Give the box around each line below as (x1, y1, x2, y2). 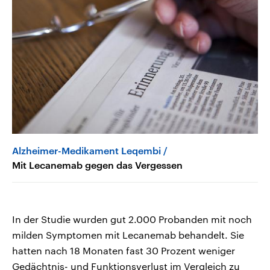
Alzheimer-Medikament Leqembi (12, 144, 161, 156)
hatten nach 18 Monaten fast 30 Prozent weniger (12, 244, 235, 256)
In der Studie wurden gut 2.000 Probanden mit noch (12, 213, 252, 225)
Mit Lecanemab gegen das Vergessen (12, 159, 183, 171)
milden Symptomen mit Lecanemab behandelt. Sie (12, 228, 244, 240)
